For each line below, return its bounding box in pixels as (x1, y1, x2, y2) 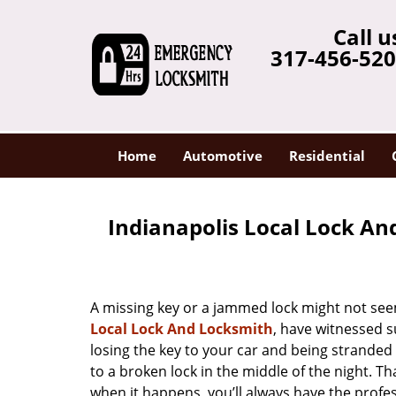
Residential (288, 147, 365, 164)
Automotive (182, 147, 263, 164)
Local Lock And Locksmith (90, 319, 273, 339)
